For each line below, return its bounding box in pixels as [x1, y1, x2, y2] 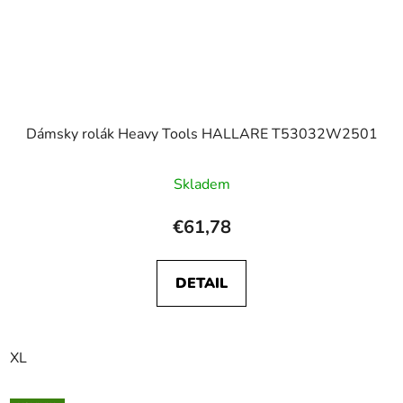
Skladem [173, 174, 230, 194]
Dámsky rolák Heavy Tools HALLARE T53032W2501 [25, 123, 378, 144]
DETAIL [175, 273, 228, 293]
